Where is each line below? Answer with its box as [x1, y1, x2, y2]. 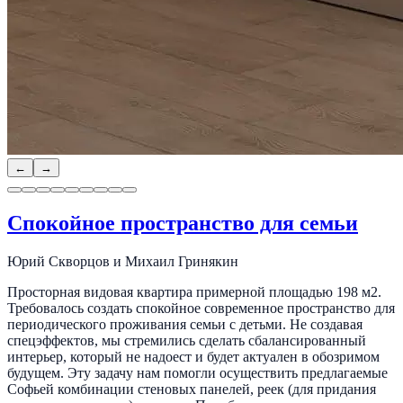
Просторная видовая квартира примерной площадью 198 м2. [7, 284, 381, 300]
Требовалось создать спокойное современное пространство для [7, 300, 395, 317]
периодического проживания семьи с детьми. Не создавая [7, 317, 363, 333]
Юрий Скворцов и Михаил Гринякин [7, 254, 238, 270]
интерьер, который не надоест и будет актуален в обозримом [7, 349, 380, 365]
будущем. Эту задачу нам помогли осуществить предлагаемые [7, 365, 388, 381]
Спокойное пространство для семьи [7, 211, 358, 236]
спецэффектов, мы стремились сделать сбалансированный [7, 333, 366, 349]
